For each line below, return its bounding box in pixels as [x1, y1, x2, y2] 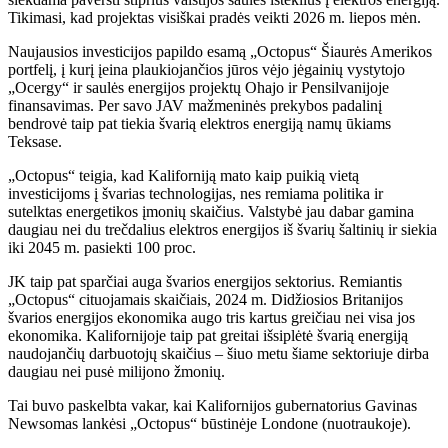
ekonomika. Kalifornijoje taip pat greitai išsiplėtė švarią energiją [8, 327, 408, 344]
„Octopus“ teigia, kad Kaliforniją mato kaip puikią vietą [8, 167, 359, 184]
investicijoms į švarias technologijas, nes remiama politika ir [8, 185, 383, 202]
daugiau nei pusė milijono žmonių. [8, 363, 225, 380]
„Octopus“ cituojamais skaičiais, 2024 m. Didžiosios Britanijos [8, 291, 403, 308]
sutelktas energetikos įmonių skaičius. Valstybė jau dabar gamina [8, 203, 414, 220]
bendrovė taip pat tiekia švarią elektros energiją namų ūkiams [8, 115, 391, 132]
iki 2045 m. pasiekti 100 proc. [8, 239, 196, 256]
